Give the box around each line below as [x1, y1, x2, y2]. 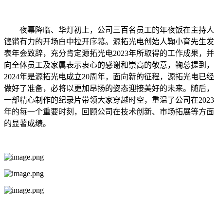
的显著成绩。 [4, 119, 51, 127]
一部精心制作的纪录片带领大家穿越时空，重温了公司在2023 [4, 95, 214, 104]
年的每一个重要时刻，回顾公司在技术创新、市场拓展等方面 [4, 107, 214, 116]
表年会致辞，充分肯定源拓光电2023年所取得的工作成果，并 [4, 49, 214, 57]
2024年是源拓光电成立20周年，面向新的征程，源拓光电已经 [4, 72, 214, 81]
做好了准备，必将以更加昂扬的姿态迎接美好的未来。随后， [4, 84, 214, 92]
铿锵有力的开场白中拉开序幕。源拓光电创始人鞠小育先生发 [4, 37, 214, 46]
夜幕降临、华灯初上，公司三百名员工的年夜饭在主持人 [4, 25, 214, 34]
